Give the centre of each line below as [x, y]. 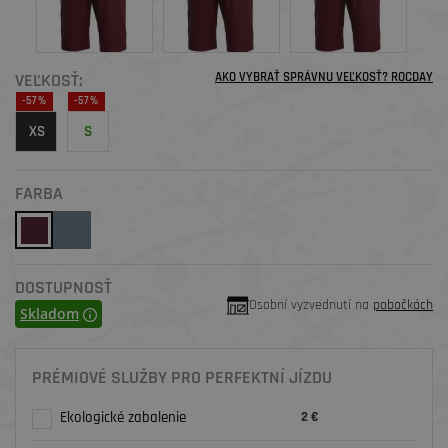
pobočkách [403, 305]
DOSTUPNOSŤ [63, 288]
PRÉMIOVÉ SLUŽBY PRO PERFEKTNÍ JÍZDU [182, 378]
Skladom [49, 314]
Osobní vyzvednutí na [311, 305]
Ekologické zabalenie [122, 418]
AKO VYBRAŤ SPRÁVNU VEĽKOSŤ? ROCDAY [324, 77]
